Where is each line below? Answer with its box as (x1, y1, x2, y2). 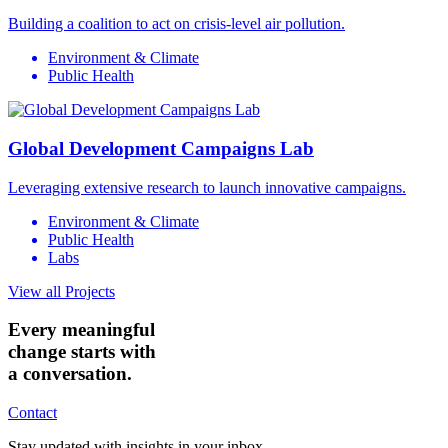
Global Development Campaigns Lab (8, 137, 314, 159)
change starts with (8, 341, 156, 363)
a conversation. (8, 363, 132, 385)
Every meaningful (8, 319, 155, 341)
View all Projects (8, 282, 115, 300)
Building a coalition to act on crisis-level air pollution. (8, 15, 345, 33)
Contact (8, 404, 57, 422)
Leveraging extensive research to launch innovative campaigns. (8, 178, 406, 196)
